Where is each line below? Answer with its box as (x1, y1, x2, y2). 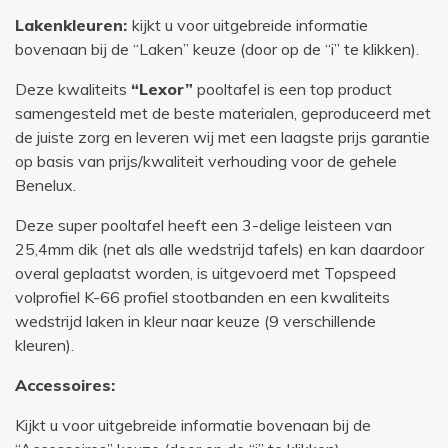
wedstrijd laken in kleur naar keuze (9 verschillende (15, 311, 376, 332)
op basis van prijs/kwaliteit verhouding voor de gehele (15, 151, 397, 172)
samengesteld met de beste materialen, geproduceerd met (15, 103, 431, 124)
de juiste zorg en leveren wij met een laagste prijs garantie (15, 127, 430, 148)
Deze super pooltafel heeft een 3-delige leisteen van (15, 215, 392, 236)
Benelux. (15, 175, 76, 196)
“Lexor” (131, 79, 193, 100)
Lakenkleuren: (15, 15, 132, 36)
